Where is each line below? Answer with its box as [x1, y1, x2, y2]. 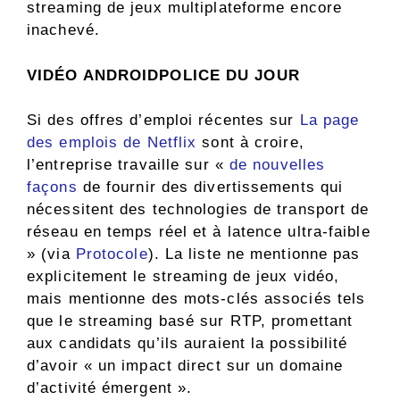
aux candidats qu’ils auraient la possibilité [27, 335, 348, 353]
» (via [27, 246, 76, 263]
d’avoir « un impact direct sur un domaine [27, 357, 344, 375]
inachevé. [27, 21, 100, 39]
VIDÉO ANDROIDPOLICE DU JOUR [27, 66, 300, 84]
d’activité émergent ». [27, 379, 193, 397]
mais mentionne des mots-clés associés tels [27, 290, 366, 308]
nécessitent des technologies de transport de [27, 201, 370, 219]
